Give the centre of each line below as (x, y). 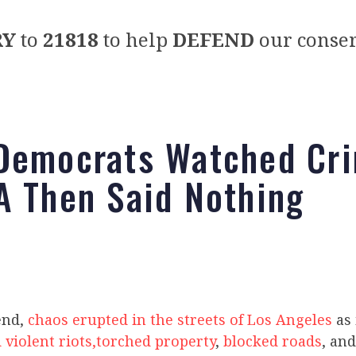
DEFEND (213, 39)
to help (135, 39)
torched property (156, 341)
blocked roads (273, 341)
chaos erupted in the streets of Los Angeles (180, 319)
